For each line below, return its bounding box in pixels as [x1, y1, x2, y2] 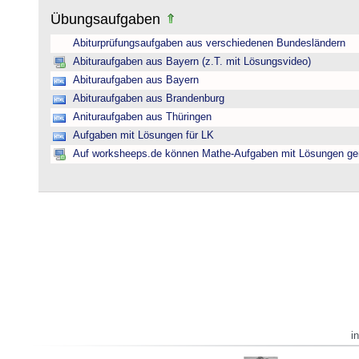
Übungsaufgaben [50, 11, 164, 27]
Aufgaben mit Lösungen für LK [73, 130, 214, 141]
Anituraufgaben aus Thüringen [73, 111, 212, 123]
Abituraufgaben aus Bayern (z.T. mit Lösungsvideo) [73, 56, 311, 67]
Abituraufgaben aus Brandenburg [73, 93, 224, 104]
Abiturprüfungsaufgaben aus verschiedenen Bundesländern [73, 38, 345, 49]
